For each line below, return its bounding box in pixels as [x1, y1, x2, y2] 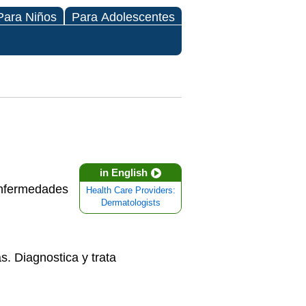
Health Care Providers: [85, 186, 176, 195]
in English [100, 167, 148, 178]
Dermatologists [100, 198, 161, 208]
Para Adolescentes [72, 10, 175, 24]
